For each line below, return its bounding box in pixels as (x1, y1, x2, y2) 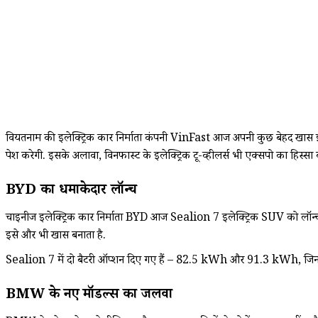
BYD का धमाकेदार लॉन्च (6, 180, 137, 203)
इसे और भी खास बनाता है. (6, 227, 106, 246)
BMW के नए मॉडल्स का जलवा (6, 284, 172, 307)
